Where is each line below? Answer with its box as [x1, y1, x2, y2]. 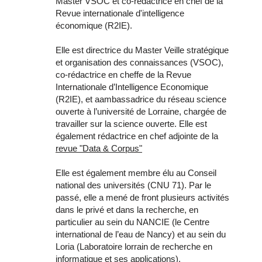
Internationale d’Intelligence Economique [56, 81, 208, 92]
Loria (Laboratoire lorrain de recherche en [56, 241, 212, 251]
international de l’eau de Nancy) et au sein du [56, 229, 226, 239]
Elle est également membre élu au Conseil [56, 167, 216, 178]
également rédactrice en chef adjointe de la [56, 130, 218, 141]
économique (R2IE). [56, 20, 132, 30]
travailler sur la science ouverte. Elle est [56, 118, 207, 129]
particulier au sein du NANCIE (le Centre [56, 216, 209, 227]
